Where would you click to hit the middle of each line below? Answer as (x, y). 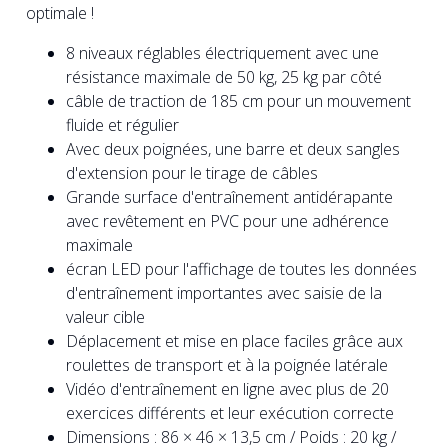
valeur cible (105, 317)
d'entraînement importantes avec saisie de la (224, 293)
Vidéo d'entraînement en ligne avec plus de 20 (227, 389)
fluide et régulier (122, 125)
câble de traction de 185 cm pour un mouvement (238, 101)
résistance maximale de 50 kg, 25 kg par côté (224, 77)
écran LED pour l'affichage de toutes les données (241, 269)
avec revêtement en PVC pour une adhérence (227, 221)
